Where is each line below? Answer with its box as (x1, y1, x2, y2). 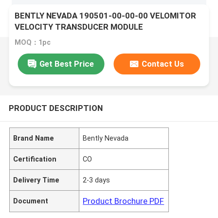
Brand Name (13, 134, 54, 142)
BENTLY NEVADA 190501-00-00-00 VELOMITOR (15, 11, 197, 21)
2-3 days (83, 176, 110, 184)
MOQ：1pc (15, 38, 51, 47)
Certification (13, 155, 57, 163)
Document (13, 197, 49, 205)
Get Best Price (39, 58, 94, 69)
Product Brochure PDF (83, 196, 164, 206)
